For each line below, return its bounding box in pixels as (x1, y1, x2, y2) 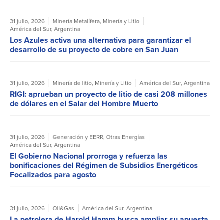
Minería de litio (53, 79, 92, 88)
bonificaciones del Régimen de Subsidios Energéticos (10, 160, 198, 171)
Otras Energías (106, 133, 145, 142)
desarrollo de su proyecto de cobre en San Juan (10, 44, 178, 55)
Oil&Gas (53, 204, 74, 213)
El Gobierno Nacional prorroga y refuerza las (10, 150, 167, 162)
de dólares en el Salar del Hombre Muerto (10, 98, 158, 110)
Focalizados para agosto (10, 169, 96, 181)
